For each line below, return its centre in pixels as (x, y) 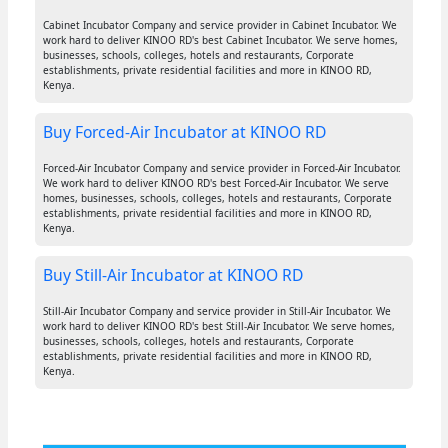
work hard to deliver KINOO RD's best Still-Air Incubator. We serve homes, (218, 326)
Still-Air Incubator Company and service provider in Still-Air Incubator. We (216, 311)
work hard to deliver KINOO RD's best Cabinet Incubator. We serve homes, (220, 40)
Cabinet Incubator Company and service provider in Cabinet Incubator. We (219, 25)
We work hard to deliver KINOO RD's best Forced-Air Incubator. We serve (215, 183)
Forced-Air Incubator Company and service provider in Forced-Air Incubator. (221, 168)
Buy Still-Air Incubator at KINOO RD (172, 275)
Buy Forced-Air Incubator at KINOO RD (184, 132)
